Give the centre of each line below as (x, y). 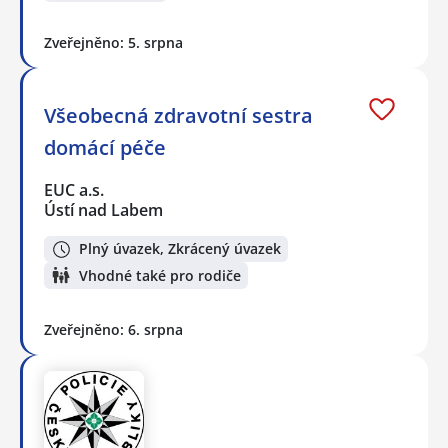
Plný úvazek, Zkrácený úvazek (180, 249)
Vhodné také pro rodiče (160, 275)
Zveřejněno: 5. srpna (113, 42)
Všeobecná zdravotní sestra (178, 115)
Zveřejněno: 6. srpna (113, 329)
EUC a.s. (75, 189)
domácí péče (105, 147)
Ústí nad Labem (103, 209)
